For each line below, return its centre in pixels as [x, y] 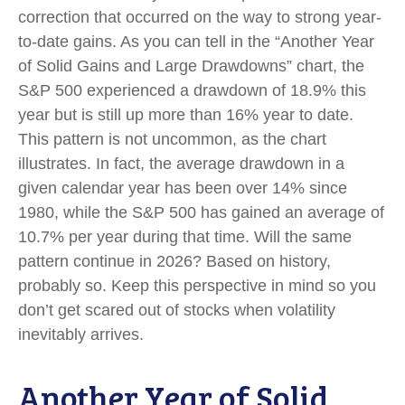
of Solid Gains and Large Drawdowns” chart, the [191, 66]
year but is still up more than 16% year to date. [186, 114]
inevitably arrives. [81, 334]
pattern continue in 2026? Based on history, [174, 261]
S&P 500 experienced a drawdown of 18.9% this [192, 90]
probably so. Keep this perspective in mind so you [197, 285]
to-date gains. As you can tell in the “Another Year [196, 41]
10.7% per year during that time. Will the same [185, 236]
